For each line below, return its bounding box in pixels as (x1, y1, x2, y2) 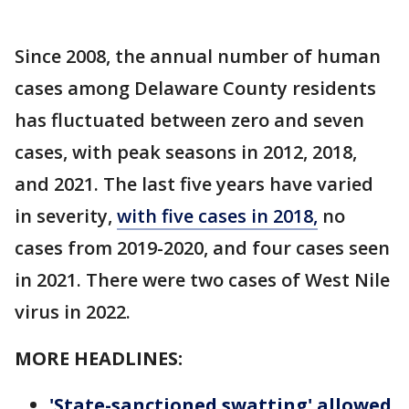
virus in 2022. (15, 299, 131, 325)
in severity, (15, 204, 117, 229)
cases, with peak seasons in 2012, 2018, (15, 140, 357, 165)
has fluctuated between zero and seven (15, 108, 364, 133)
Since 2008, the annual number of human (15, 44, 381, 69)
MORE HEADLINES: (15, 346, 187, 372)
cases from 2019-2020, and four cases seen (15, 236, 390, 261)
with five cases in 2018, (117, 204, 318, 229)
